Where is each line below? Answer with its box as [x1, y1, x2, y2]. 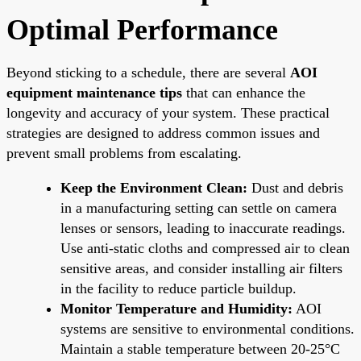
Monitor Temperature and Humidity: [60, 300, 293, 317]
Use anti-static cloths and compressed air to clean [60, 239, 350, 256]
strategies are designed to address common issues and [6, 124, 320, 141]
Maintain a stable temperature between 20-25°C [60, 340, 340, 357]
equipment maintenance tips [6, 84, 182, 101]
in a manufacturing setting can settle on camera [60, 199, 337, 216]
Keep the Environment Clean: [60, 179, 247, 196]
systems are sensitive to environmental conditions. [60, 320, 355, 337]
